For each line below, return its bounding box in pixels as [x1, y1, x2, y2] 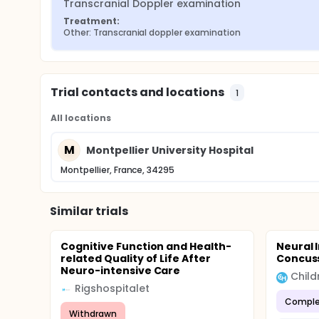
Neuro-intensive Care [61, 263, 181, 278]
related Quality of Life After [61, 251, 211, 266]
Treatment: [63, 15, 120, 27]
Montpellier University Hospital [86, 142, 254, 157]
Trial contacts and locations [51, 84, 225, 100]
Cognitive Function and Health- [61, 239, 232, 253]
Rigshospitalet [75, 281, 150, 296]
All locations [51, 112, 111, 124]
